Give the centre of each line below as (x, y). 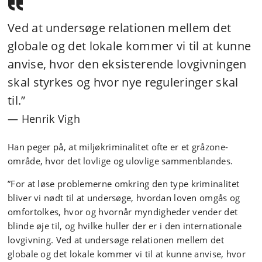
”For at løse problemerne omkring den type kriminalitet (124, 183)
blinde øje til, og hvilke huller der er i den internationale (125, 225)
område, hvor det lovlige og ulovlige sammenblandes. (120, 161)
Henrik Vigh (51, 118)
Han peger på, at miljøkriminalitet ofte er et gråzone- (118, 146)
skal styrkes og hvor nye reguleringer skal (123, 82)
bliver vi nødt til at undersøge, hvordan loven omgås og (124, 197)
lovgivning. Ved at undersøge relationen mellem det (116, 239)
